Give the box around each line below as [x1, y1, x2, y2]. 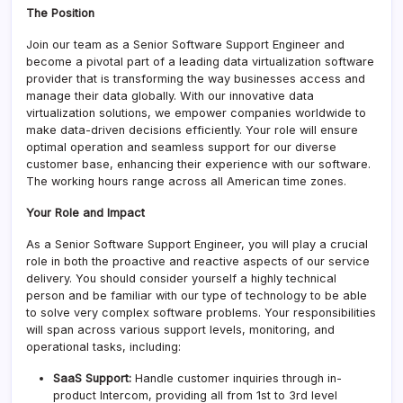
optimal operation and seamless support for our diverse [26, 139, 336, 154]
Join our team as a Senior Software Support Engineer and [26, 37, 345, 51]
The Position [26, 5, 94, 20]
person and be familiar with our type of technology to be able [26, 288, 367, 302]
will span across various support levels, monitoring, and [26, 322, 335, 336]
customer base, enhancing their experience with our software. [26, 157, 371, 171]
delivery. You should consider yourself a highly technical [26, 271, 336, 285]
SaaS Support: [53, 371, 131, 385]
